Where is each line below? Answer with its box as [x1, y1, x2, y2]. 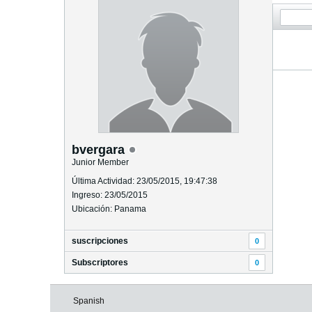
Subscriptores [72, 258, 128, 267]
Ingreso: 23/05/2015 [72, 190, 148, 200]
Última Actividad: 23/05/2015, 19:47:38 [72, 176, 217, 186]
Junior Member [72, 157, 129, 167]
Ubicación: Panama [72, 204, 146, 214]
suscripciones [72, 236, 128, 246]
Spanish [73, 296, 104, 306]
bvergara [72, 143, 128, 157]
